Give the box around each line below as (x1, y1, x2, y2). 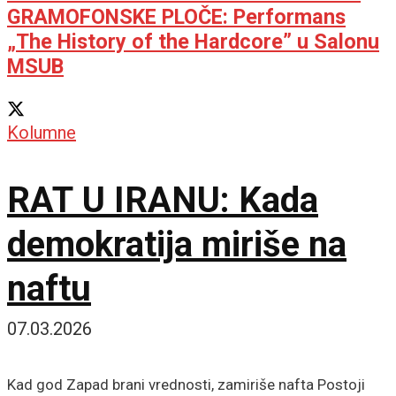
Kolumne (7, 121, 76, 143)
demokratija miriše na (7, 223, 346, 265)
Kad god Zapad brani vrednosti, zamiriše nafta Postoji (7, 375, 365, 393)
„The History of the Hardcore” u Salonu (7, 29, 379, 55)
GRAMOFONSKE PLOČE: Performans (7, 4, 346, 30)
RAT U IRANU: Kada (7, 179, 318, 221)
